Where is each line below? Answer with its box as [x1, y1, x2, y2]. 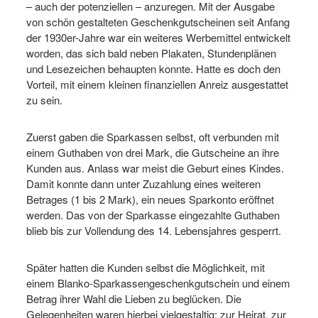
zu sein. [26, 92, 62, 107]
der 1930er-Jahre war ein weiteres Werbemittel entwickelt [26, 29, 290, 45]
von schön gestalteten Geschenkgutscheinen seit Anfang [26, 13, 290, 29]
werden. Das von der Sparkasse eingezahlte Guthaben [26, 207, 280, 222]
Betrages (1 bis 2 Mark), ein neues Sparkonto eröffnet [26, 191, 274, 207]
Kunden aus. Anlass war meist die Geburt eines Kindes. [26, 160, 284, 175]
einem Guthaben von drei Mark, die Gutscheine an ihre [26, 144, 279, 160]
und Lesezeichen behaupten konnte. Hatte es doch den [26, 60, 280, 76]
